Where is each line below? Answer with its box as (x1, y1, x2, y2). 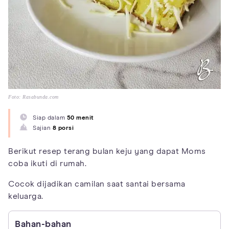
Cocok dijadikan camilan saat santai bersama (8, 179, 186, 188)
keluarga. (8, 192, 43, 200)
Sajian (33, 125, 53, 131)
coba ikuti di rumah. (8, 159, 86, 168)
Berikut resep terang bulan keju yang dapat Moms (8, 147, 206, 155)
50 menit (66, 114, 94, 121)
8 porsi (52, 125, 74, 131)
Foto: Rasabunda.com (8, 94, 59, 100)
